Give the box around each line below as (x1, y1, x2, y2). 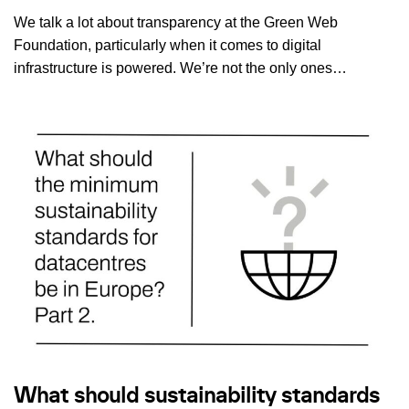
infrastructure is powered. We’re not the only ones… (14, 60, 351, 77)
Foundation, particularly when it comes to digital (14, 37, 321, 54)
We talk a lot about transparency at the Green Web (14, 15, 338, 31)
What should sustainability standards (14, 385, 380, 406)
